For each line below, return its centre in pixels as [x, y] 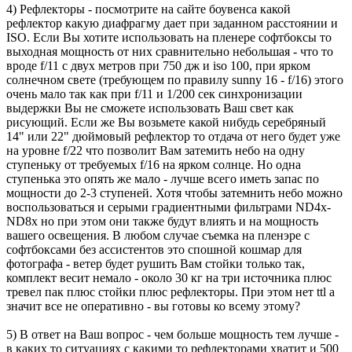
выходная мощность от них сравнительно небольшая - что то [170, 52]
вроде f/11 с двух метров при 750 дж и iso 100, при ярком [158, 66]
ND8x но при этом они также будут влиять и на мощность [162, 222]
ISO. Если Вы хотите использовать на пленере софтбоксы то [169, 38]
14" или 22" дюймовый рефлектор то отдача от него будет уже [173, 137]
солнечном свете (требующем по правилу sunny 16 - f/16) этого [175, 80]
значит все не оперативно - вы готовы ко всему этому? [153, 306]
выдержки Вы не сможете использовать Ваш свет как [150, 108]
